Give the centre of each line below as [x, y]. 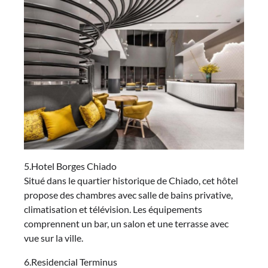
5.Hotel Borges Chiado [70, 166]
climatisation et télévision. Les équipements [113, 209]
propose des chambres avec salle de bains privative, [128, 194]
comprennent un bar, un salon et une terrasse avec [126, 223]
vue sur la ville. [54, 237]
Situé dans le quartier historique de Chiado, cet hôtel [131, 180]
